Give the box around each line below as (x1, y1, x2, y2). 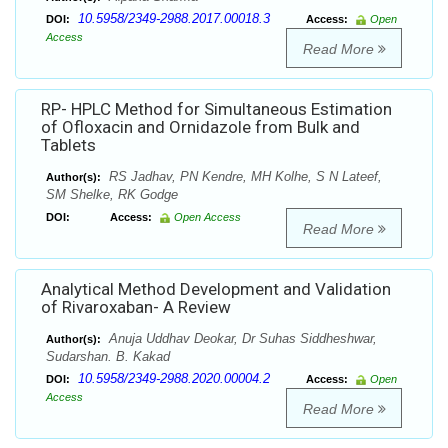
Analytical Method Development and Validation (41, 279, 391, 300)
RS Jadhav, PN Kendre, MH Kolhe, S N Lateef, (105, 169, 382, 185)
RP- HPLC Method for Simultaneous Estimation (41, 99, 392, 120)
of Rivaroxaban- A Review (41, 297, 231, 318)
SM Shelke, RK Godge (46, 187, 178, 203)
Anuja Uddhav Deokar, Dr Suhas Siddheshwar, (105, 331, 377, 347)
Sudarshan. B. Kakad (46, 349, 170, 365)
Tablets (41, 135, 96, 156)
